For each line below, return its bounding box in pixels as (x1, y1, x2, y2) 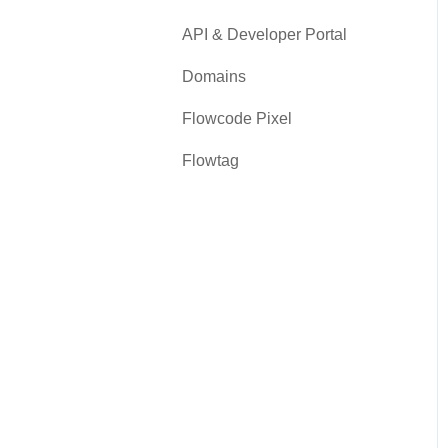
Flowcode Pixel (182, 109, 292, 127)
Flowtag (182, 151, 239, 169)
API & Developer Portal (182, 25, 347, 43)
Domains (182, 67, 246, 85)
